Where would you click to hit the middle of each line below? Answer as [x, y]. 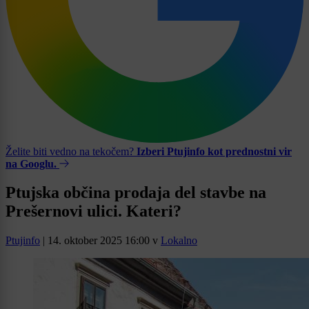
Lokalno [179, 241]
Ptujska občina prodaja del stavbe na [136, 193]
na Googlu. [31, 163]
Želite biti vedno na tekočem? [71, 151]
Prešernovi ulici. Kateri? [93, 211]
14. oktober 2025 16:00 [99, 241]
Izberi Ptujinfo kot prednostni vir [214, 151]
